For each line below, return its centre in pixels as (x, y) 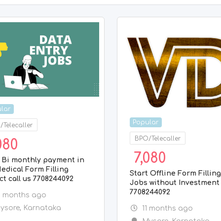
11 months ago (167, 208)
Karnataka (42, 208)
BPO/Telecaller (158, 138)
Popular (146, 122)
